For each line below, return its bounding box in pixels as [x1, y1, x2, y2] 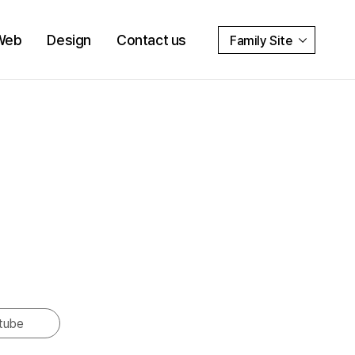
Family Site [230, 32, 292, 48]
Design [47, 31, 91, 48]
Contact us [116, 31, 186, 48]
